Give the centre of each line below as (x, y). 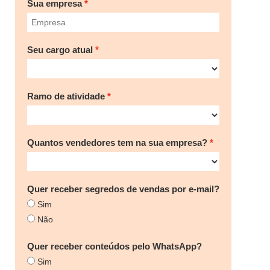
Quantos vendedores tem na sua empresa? (117, 142)
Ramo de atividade (66, 96)
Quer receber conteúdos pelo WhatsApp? (115, 246)
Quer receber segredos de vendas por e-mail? (123, 189)
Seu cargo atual (60, 49)
